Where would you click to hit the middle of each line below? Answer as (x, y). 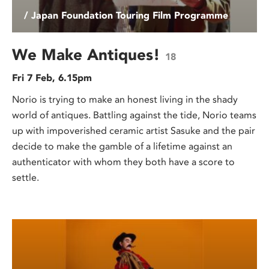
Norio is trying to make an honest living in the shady (125, 100)
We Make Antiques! (89, 55)
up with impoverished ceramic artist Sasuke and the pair (134, 131)
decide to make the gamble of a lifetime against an (122, 147)
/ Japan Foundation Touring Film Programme (126, 16)
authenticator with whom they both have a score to (123, 162)
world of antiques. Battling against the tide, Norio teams (134, 115)
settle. (26, 178)
